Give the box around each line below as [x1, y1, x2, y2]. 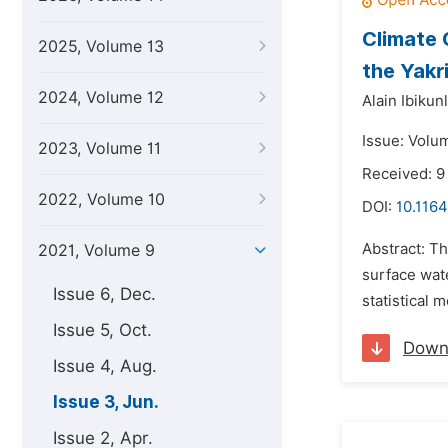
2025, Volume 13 [38, 37, 164, 56]
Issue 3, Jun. [53, 392, 159, 412]
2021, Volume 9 [38, 241, 155, 260]
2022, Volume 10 [38, 190, 165, 209]
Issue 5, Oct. [53, 320, 152, 340]
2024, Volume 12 [38, 88, 164, 107]
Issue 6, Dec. [53, 284, 156, 304]
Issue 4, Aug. [53, 356, 157, 376]
